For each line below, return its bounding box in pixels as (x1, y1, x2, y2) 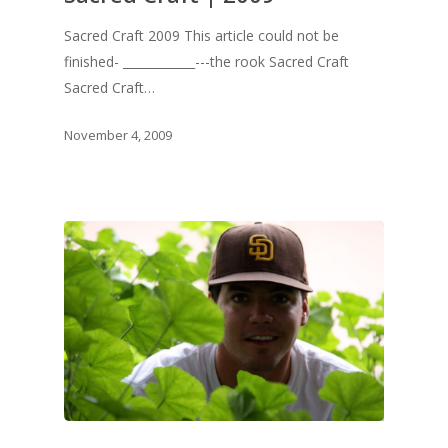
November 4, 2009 (64, 125, 172, 144)
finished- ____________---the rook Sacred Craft (64, 51, 349, 71)
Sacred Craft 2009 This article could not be (64, 25, 339, 45)
